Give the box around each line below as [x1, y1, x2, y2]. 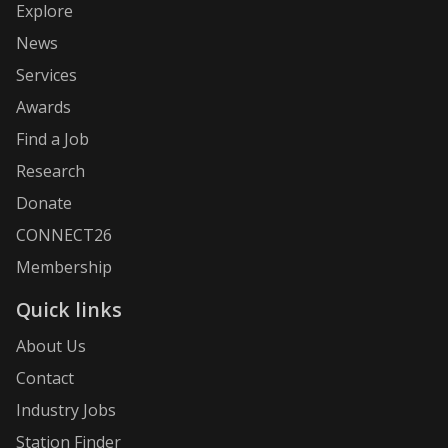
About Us [16, 335, 86, 358]
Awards [16, 95, 71, 118]
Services [16, 63, 77, 86]
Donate [16, 191, 72, 214]
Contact [16, 367, 74, 390]
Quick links [16, 295, 122, 323]
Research [16, 159, 85, 182]
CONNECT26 [16, 223, 112, 246]
